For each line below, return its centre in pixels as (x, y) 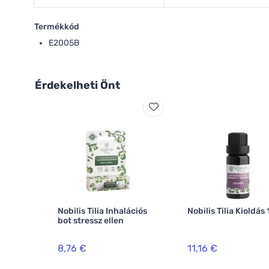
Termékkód (57, 27)
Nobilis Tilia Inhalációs (102, 211)
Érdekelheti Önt (77, 85)
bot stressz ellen (91, 221)
